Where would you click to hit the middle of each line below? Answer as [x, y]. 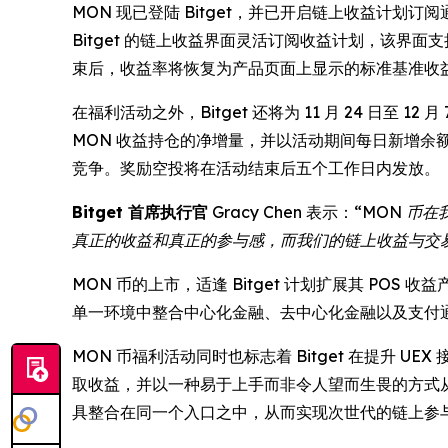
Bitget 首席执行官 [140, 211]
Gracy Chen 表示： [281, 211]
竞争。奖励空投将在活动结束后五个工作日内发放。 [256, 167]
